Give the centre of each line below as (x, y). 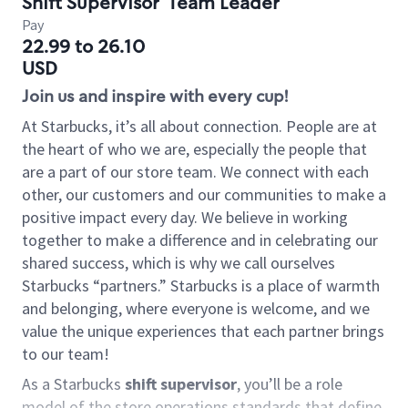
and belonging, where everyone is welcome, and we (196, 308)
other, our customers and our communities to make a (204, 194)
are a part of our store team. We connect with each (195, 172)
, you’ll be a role (290, 384)
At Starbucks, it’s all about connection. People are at (199, 126)
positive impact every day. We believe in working (185, 217)
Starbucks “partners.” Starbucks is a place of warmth (201, 286)
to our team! (66, 354)
